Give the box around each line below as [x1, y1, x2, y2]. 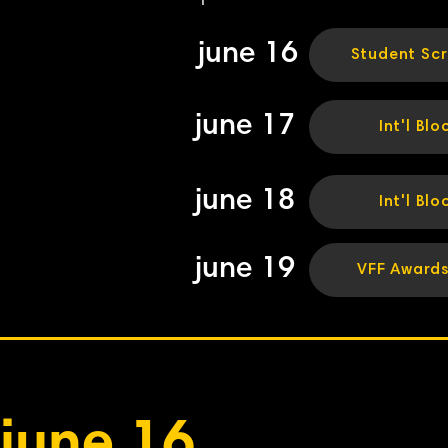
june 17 [195, 112, 295, 142]
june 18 [195, 187, 295, 217]
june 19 [195, 255, 295, 285]
